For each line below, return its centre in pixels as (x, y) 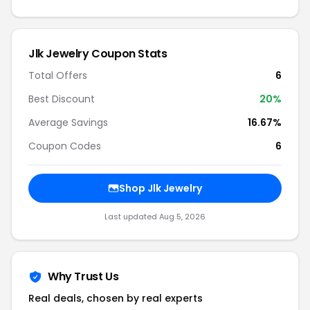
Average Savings (68, 122)
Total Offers (58, 75)
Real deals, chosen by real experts (116, 298)
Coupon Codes (65, 146)
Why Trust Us (83, 276)
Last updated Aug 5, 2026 (155, 217)
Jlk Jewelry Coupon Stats (98, 54)
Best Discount (62, 99)
